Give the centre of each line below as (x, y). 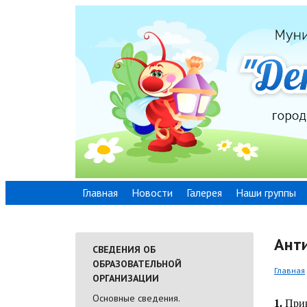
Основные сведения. (136, 298)
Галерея (204, 192)
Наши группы (266, 192)
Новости (152, 192)
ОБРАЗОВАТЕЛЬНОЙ (137, 263)
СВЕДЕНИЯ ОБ (124, 249)
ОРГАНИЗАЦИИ (126, 278)
